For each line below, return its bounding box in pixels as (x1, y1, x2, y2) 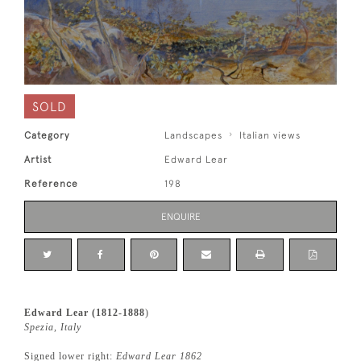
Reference (24, 178, 78, 190)
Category (24, 130, 69, 142)
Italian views (239, 130, 301, 142)
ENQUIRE (160, 211, 201, 223)
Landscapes (164, 130, 223, 142)
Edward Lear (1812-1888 (24, 307, 145, 319)
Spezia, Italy (24, 322, 81, 334)
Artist (24, 154, 52, 166)
